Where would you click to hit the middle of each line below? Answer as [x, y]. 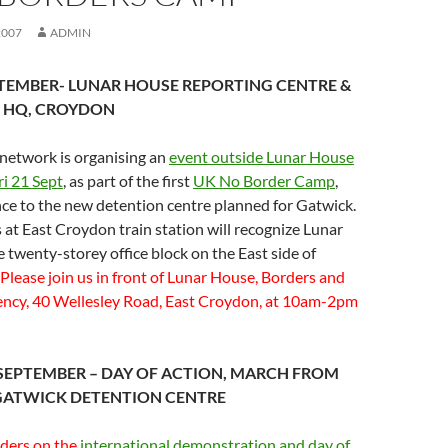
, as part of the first [128, 180]
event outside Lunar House [261, 156]
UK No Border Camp [264, 180]
